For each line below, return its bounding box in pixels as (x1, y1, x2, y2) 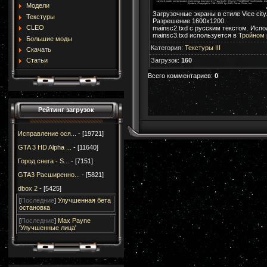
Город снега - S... (17, 157, 69, 164)
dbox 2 (17, 185, 38, 192)
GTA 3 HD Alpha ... (17, 144, 72, 151)
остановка (18, 204, 50, 211)
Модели (26, 2, 49, 10)
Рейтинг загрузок (38, 106, 94, 113)
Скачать (26, 45, 51, 53)
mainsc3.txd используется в (152, 31, 238, 39)
